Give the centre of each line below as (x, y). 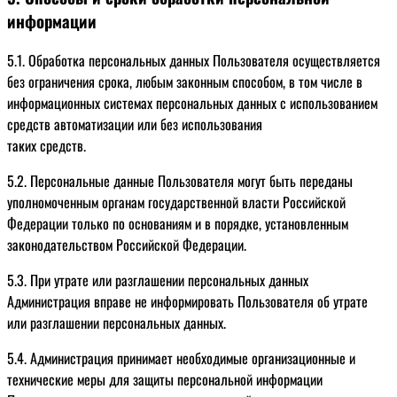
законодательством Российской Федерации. (127, 244)
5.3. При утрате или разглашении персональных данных (158, 280)
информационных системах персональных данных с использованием (192, 102)
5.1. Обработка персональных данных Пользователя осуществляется (194, 60)
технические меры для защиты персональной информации (165, 379)
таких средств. (47, 145)
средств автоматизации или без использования (135, 124)
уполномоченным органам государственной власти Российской (176, 202)
